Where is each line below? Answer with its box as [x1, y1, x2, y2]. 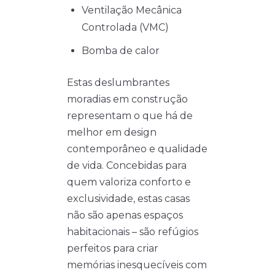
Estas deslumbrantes [67, 77, 169, 89]
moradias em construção [67, 93, 188, 106]
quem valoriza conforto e [67, 176, 191, 188]
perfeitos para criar [67, 242, 158, 255]
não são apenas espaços [67, 209, 183, 222]
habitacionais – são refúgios [67, 226, 198, 238]
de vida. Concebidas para [67, 160, 187, 172]
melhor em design [67, 126, 157, 139]
